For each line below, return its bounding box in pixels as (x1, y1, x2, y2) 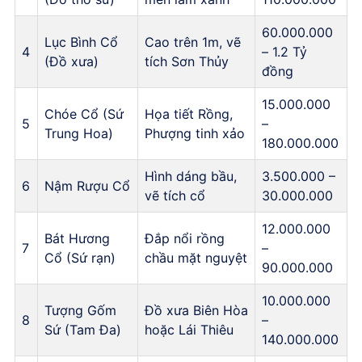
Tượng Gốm (44, 301, 116, 318)
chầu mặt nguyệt (145, 249, 247, 266)
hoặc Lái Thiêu (145, 321, 234, 338)
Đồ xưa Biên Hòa (145, 301, 248, 318)
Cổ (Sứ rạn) (44, 249, 116, 266)
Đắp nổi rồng (145, 229, 225, 246)
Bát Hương (44, 229, 110, 246)
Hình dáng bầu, (145, 167, 237, 184)
